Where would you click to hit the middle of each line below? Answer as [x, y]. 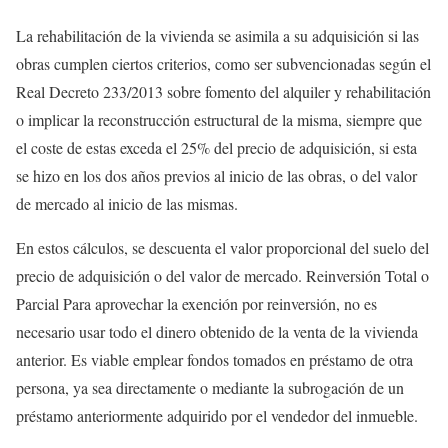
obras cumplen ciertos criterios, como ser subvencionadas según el [223, 63]
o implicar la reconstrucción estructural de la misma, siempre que [219, 119]
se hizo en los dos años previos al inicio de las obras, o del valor [216, 175]
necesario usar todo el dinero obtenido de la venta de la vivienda [217, 331]
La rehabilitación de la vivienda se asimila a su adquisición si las [217, 35]
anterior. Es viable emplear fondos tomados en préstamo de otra [214, 359]
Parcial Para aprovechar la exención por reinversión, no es [196, 303]
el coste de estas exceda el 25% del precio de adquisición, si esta [216, 147]
